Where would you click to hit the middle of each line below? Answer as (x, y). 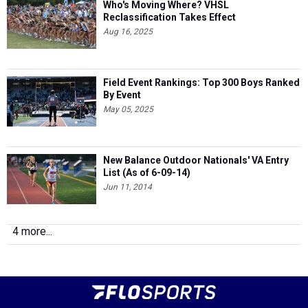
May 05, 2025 (128, 109)
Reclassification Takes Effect (169, 17)
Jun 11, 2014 (128, 187)
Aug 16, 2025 (128, 32)
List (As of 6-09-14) (147, 173)
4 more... (32, 231)
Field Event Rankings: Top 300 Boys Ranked (201, 82)
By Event (122, 95)
